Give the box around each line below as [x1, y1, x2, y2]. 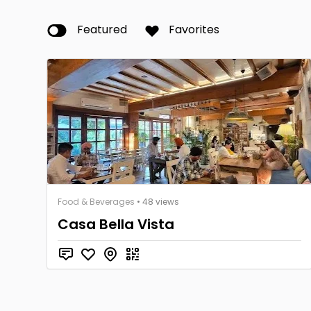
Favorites [169, 22, 219, 37]
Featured [77, 22, 127, 37]
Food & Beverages [58, 196, 135, 208]
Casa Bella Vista [58, 215, 174, 234]
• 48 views [135, 196, 179, 208]
